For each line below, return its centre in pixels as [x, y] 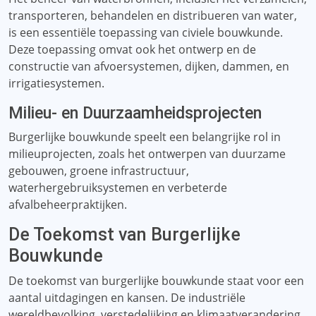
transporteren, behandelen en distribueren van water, [153, 16]
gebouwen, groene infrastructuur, [99, 171]
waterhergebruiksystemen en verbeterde [118, 188]
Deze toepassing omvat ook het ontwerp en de [132, 49]
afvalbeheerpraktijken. [68, 205]
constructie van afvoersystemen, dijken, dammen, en [149, 66]
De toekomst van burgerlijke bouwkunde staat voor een [156, 281]
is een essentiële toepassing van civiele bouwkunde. [146, 32]
